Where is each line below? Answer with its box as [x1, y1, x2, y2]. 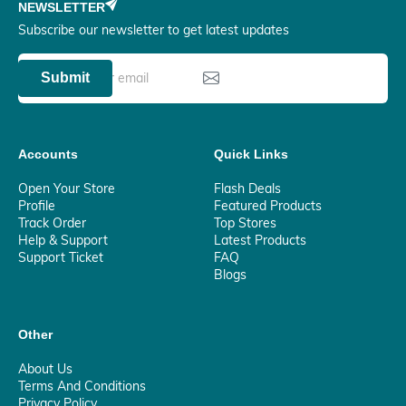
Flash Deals [214, 179, 281, 197]
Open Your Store [18, 179, 115, 197]
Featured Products [214, 197, 322, 214]
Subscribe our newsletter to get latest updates [18, 22, 289, 38]
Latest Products [214, 231, 306, 248]
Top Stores [214, 214, 276, 231]
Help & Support [18, 231, 108, 248]
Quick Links [214, 146, 288, 161]
